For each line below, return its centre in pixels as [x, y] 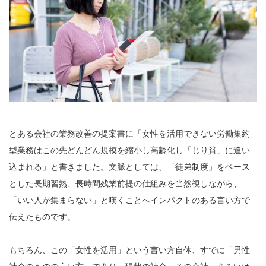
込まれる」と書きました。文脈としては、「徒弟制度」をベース [129, 167]
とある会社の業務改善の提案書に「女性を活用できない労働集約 [129, 133]
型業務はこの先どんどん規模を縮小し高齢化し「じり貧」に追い [129, 150]
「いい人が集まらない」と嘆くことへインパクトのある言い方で [129, 200]
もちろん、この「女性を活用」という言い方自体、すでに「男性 [129, 250]
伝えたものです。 [42, 216]
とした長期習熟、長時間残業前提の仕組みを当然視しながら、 [125, 183]
